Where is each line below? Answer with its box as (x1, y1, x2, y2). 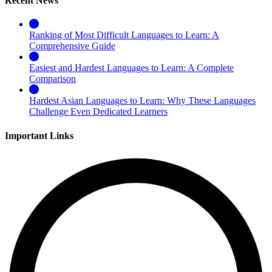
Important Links (5, 130, 73, 141)
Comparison (29, 73, 76, 84)
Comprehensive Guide (29, 41, 115, 52)
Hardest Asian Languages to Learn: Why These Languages (29, 95, 256, 106)
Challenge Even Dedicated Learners (29, 106, 168, 117)
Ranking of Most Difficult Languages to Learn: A (29, 30, 219, 41)
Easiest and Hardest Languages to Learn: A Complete (29, 63, 234, 73)
